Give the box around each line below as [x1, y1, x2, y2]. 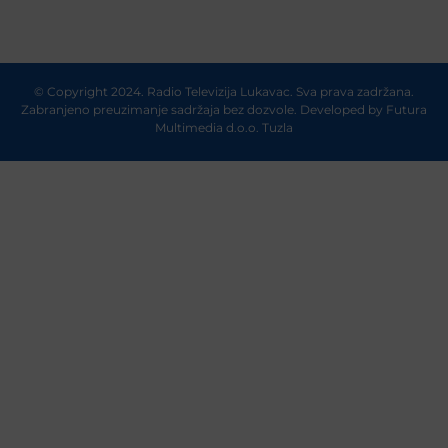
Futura [386, 101, 427, 117]
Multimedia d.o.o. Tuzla [155, 119, 293, 135]
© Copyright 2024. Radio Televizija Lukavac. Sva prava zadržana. [34, 83, 414, 99]
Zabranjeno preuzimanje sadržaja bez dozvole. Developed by [21, 101, 383, 117]
